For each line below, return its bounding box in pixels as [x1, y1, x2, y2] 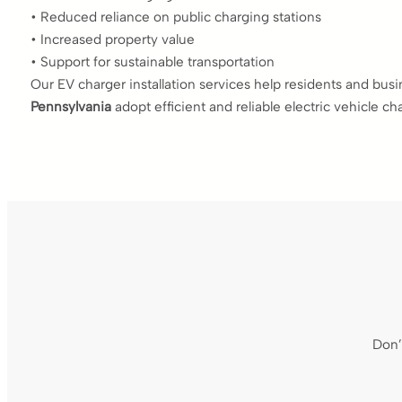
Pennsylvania [31, 98, 111, 115]
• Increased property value [31, 31, 195, 48]
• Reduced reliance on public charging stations [31, 8, 321, 25]
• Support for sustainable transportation [31, 53, 275, 70]
